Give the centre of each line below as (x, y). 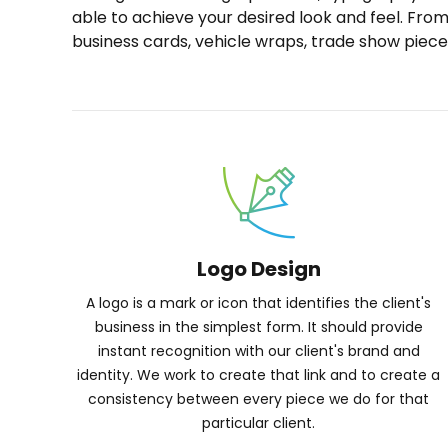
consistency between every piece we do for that (259, 399)
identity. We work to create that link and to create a (259, 375)
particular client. (259, 423)
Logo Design (258, 269)
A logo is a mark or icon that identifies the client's (259, 303)
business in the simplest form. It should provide (258, 327)
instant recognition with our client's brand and (258, 351)
